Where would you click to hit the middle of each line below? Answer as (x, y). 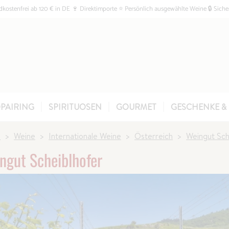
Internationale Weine (85, 136)
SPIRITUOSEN (75, 107)
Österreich (154, 136)
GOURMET (136, 107)
